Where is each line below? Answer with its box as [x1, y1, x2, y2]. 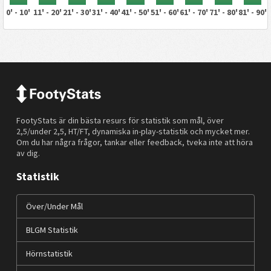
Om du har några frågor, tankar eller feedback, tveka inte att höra [16, 136, 253, 148]
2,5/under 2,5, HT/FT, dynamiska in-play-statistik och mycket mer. [16, 125, 250, 137]
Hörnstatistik [25, 247, 73, 259]
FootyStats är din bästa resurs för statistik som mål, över [16, 114, 224, 126]
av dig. [16, 147, 40, 158]
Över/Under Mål [25, 200, 83, 212]
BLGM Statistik [25, 224, 78, 235]
